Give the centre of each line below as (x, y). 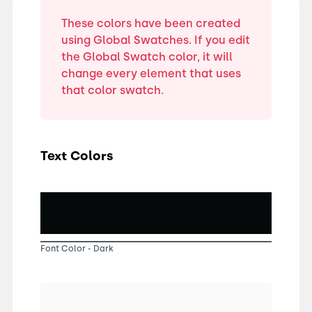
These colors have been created (150, 23)
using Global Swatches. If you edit (155, 40)
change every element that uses (151, 73)
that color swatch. (112, 90)
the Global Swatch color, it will (147, 56)
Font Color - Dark (77, 248)
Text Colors (77, 156)
